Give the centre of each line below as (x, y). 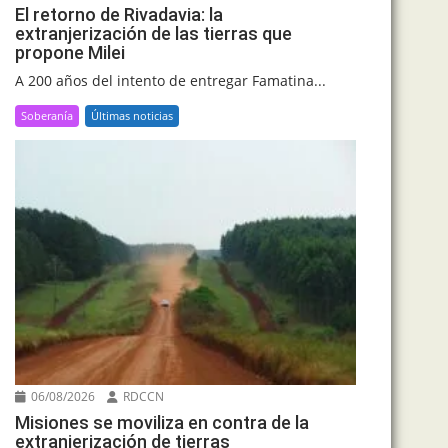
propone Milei (70, 53)
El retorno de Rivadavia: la (119, 15)
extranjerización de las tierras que (153, 34)
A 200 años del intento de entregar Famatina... (170, 81)
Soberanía (47, 116)
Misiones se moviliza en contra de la (162, 422)
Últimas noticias (132, 116)
